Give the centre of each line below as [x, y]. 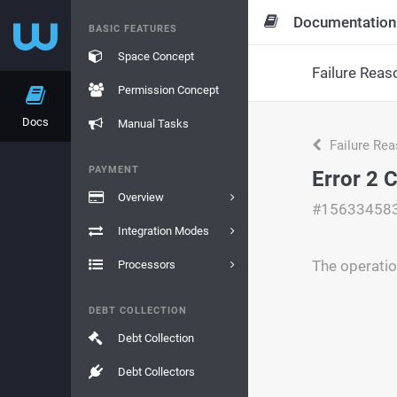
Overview [140, 197]
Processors [146, 265]
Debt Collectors [156, 372]
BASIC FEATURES [133, 29]
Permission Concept [168, 90]
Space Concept [156, 56]
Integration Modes [163, 231]
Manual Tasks [153, 124]
